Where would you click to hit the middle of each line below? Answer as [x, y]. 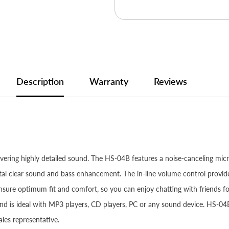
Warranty [109, 82]
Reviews [170, 82]
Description [40, 82]
